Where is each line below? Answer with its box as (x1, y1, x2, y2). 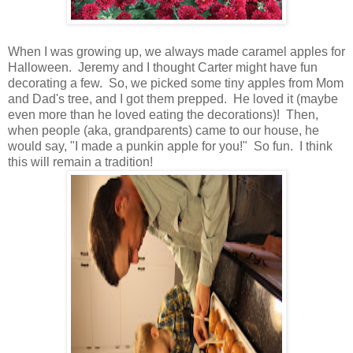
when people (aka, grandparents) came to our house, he (8, 124, 319, 138)
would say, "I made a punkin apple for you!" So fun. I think (8, 139, 333, 154)
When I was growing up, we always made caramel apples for (8, 45, 345, 59)
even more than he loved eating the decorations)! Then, (8, 108, 318, 122)
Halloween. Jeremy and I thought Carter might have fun (8, 61, 318, 75)
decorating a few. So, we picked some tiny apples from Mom (8, 76, 344, 91)
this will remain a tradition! (8, 155, 153, 169)
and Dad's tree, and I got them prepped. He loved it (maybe (8, 92, 338, 106)
